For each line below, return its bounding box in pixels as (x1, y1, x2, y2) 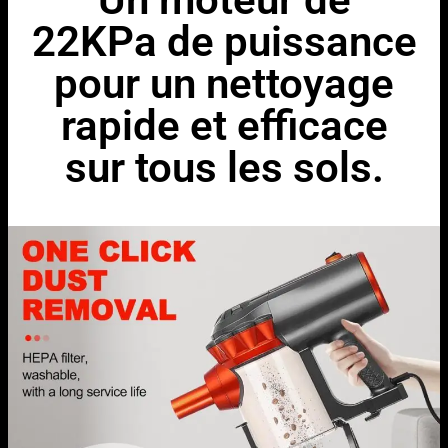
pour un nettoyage (54, 59, 394, 109)
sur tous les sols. (64, 143, 384, 193)
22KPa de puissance (31, 17, 417, 67)
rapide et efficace (60, 101, 388, 151)
